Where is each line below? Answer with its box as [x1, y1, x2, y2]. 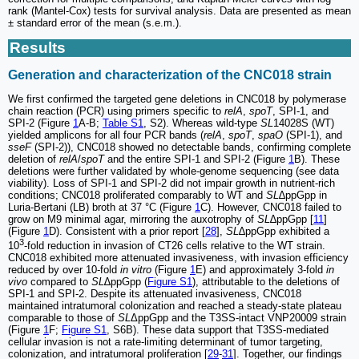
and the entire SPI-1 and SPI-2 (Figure [104, 152, 288, 165]
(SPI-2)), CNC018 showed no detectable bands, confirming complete [31, 140, 351, 153]
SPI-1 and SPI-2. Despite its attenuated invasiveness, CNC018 [8, 288, 301, 301]
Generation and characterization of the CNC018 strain [8, 67, 332, 82]
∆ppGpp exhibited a [239, 224, 329, 237]
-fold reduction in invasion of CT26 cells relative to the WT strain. [24, 240, 325, 252]
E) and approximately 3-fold [196, 264, 326, 276]
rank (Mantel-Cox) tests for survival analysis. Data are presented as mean [8, 5, 351, 18]
